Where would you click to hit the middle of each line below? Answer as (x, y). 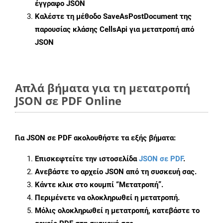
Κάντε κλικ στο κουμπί (75, 185)
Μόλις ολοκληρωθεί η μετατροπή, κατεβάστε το (117, 211)
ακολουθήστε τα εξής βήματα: (124, 138)
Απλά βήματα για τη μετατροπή (103, 88)
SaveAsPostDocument (140, 17)
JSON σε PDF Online (68, 101)
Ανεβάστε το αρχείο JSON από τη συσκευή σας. (116, 172)
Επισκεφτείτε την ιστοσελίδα (87, 159)
